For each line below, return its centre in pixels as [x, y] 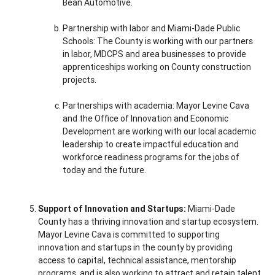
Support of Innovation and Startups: [112, 209]
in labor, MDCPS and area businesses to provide [155, 54]
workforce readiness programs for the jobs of [151, 157]
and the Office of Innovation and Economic [146, 119]
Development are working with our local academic [160, 132]
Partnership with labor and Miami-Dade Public [152, 29]
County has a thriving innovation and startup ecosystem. [149, 222]
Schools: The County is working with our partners [158, 41]
